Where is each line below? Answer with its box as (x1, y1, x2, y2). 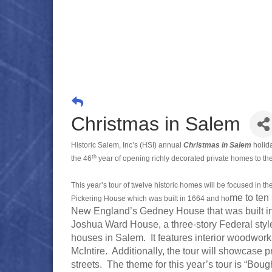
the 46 (71, 154, 92, 163)
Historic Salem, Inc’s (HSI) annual (71, 141, 183, 149)
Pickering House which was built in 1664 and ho (71, 194, 229, 203)
